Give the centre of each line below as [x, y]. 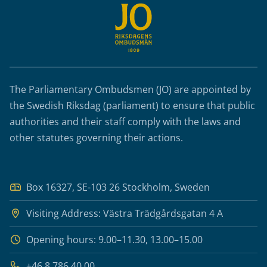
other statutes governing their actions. [96, 138]
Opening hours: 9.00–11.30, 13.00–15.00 [114, 240]
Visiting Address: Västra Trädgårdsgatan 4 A [125, 213]
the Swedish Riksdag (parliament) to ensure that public [132, 105]
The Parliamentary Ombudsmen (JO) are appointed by [130, 89]
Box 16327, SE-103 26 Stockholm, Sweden [118, 187]
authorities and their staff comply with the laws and [125, 122]
